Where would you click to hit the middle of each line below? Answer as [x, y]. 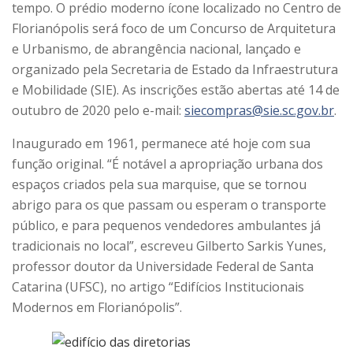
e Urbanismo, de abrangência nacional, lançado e [156, 49]
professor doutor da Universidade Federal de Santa [163, 267]
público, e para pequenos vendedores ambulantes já [166, 226]
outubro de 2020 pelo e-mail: [98, 111]
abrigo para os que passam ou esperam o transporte [169, 205]
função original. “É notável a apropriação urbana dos [167, 164]
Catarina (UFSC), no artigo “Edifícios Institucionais [158, 287]
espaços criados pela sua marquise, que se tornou [159, 185]
